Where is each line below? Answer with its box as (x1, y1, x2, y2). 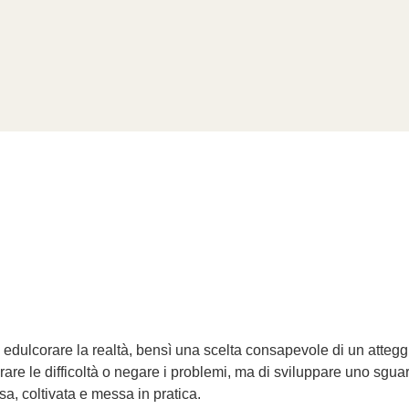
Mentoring (141, 89, 211, 108)
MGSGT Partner (238, 89, 347, 108)
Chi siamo (45, 89, 113, 108)
